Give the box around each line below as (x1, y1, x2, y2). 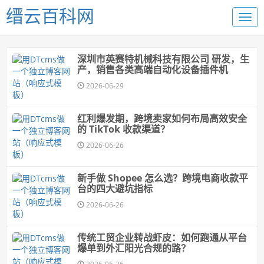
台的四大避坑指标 (77, 182, 153, 195)
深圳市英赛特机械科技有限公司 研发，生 (77, 52, 249, 65)
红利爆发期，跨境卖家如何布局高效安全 (77, 112, 247, 125)
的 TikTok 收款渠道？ (77, 123, 170, 136)
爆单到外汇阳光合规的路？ (77, 242, 190, 255)
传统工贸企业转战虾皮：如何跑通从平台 (77, 231, 247, 244)
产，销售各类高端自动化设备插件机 (77, 63, 228, 76)
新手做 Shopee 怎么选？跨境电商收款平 (77, 171, 248, 184)
